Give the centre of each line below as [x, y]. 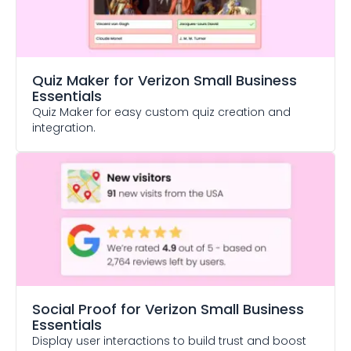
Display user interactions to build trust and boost [169, 341]
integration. [64, 128]
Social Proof [74, 309]
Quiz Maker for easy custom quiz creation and [161, 112]
